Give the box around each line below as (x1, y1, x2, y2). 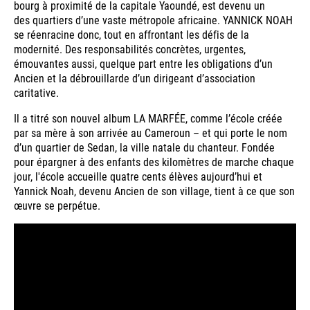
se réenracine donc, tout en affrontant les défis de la (14, 27, 249, 42)
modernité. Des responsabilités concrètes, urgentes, (14, 42, 246, 57)
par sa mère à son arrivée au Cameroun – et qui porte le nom (14, 125, 287, 140)
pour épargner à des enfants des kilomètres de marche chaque (14, 154, 294, 170)
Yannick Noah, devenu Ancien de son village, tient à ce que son (14, 183, 295, 199)
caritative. (14, 85, 59, 100)
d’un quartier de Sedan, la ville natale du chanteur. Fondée (14, 140, 275, 155)
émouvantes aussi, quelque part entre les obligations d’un (14, 56, 273, 71)
